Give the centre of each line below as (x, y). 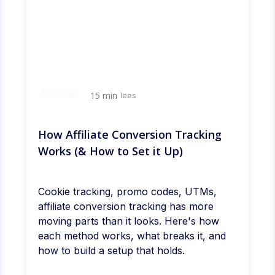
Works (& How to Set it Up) (110, 151)
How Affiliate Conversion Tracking (130, 135)
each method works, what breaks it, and (132, 236)
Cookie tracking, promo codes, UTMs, (127, 192)
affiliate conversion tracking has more (126, 207)
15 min (103, 96)
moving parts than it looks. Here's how (128, 221)
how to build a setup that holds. (111, 251)
